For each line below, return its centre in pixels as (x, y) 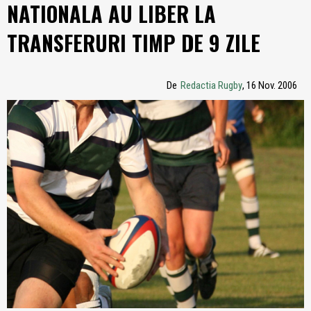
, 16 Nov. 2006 (270, 85)
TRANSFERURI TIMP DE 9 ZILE (134, 43)
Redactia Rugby (211, 85)
